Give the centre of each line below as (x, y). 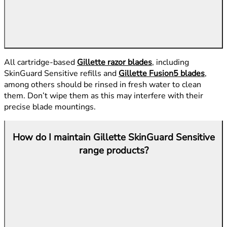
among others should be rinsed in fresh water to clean (103, 84)
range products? (113, 150)
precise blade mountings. (50, 107)
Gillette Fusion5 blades (162, 73)
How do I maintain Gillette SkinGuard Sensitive (113, 137)
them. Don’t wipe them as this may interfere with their (104, 96)
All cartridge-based (41, 62)
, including (171, 62)
